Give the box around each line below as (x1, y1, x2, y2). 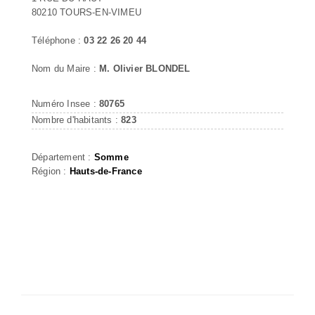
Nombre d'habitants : (32, 114, 122, 125)
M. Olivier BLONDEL (99, 63, 191, 74)
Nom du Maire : (32, 63, 99, 74)
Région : (32, 165, 70, 176)
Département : (32, 151, 94, 162)
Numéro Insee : (32, 98, 99, 109)
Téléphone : (32, 34, 84, 46)
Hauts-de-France (69, 165, 142, 176)
